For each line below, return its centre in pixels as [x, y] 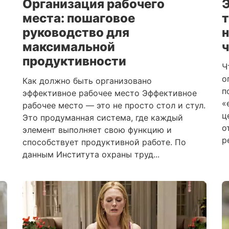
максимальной [69, 47]
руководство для [76, 32]
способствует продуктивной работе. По [104, 142]
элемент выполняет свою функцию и [97, 130]
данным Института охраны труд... [91, 154]
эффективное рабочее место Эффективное [110, 93]
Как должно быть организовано [87, 81]
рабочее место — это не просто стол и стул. [114, 105]
